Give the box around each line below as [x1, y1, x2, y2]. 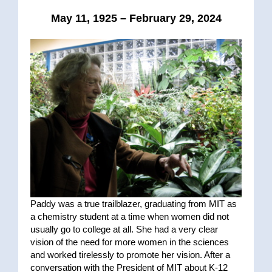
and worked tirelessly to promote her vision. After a [30, 249, 230, 260]
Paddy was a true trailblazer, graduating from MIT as [30, 198, 237, 209]
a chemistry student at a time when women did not [30, 211, 229, 222]
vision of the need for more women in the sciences [30, 236, 229, 247]
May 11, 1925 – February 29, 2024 [50, 12, 222, 25]
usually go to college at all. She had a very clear [30, 223, 218, 234]
